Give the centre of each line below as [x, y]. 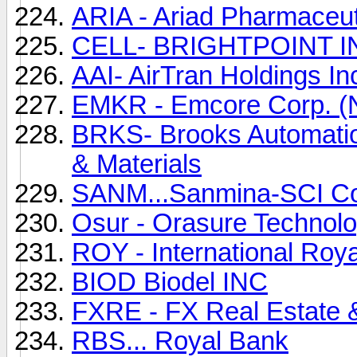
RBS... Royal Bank [180, 341]
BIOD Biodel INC [170, 282]
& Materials [137, 164]
